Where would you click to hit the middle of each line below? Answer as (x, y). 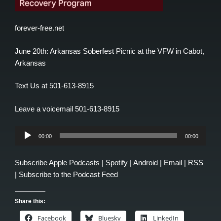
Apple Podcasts (74, 162)
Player (25, 143)
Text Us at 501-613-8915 (54, 86)
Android (146, 162)
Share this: (30, 202)
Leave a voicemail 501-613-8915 (67, 109)
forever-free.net (39, 28)
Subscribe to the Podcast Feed (68, 174)
